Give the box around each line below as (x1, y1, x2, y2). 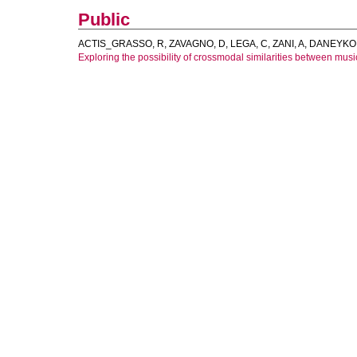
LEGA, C (230, 38, 268, 49)
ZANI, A (273, 38, 304, 49)
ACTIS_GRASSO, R (78, 38, 164, 49)
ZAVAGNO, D (169, 38, 226, 49)
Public (78, 10, 130, 29)
